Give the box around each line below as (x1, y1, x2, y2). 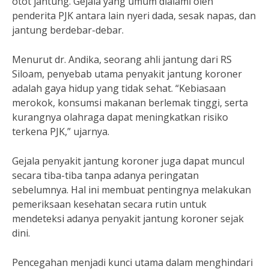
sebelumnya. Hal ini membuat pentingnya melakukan (12, 183, 251, 196)
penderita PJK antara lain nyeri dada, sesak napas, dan (12, 9, 256, 22)
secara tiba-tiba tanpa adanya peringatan (12, 169, 199, 182)
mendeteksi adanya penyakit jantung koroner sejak (12, 212, 244, 225)
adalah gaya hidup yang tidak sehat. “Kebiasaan (12, 82, 226, 95)
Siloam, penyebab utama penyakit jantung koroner (12, 67, 242, 80)
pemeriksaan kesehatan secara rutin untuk (12, 198, 207, 211)
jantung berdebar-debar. (12, 23, 124, 37)
